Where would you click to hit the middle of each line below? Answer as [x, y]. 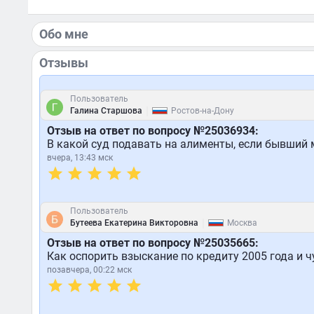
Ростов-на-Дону [202, 111]
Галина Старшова [106, 111]
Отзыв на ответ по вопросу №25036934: [152, 131]
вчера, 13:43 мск [80, 158]
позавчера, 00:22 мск [89, 270]
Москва [242, 223]
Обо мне [63, 34]
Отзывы [63, 63]
